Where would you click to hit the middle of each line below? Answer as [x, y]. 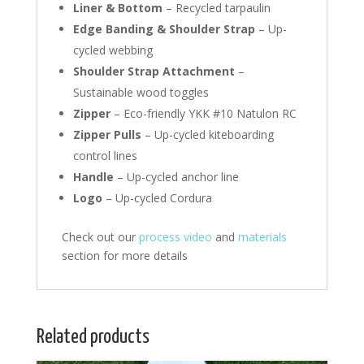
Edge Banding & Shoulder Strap [164, 28]
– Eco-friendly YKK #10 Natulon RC [203, 113]
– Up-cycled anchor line [176, 176]
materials [262, 236]
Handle [93, 176]
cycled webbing [113, 50]
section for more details [124, 255]
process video [175, 236]
